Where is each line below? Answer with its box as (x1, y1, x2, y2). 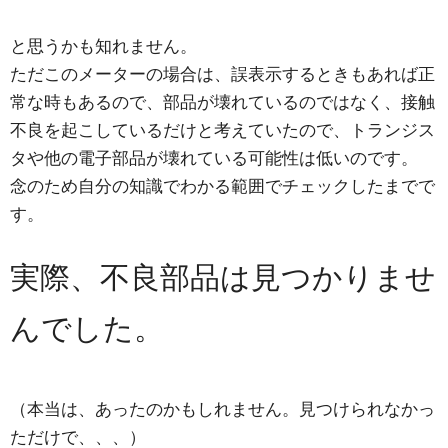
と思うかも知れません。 (10, 36, 197, 57)
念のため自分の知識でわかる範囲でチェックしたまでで (10, 176, 435, 197)
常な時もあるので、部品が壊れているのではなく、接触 (10, 92, 435, 113)
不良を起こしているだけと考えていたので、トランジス (10, 120, 435, 141)
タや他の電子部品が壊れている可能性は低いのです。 (10, 148, 418, 169)
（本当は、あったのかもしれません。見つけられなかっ (10, 399, 435, 420)
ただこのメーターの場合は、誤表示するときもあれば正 (10, 64, 435, 85)
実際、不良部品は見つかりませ (10, 258, 436, 295)
